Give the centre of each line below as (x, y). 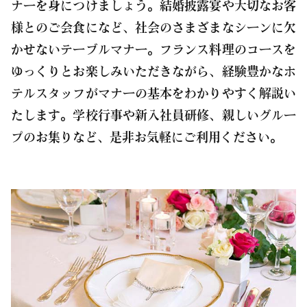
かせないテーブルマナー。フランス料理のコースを (153, 49)
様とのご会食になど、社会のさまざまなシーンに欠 (153, 27)
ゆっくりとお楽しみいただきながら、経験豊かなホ (153, 71)
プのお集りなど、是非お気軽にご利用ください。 (147, 137)
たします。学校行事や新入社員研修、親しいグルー (153, 115)
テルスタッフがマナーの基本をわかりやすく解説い (153, 93)
